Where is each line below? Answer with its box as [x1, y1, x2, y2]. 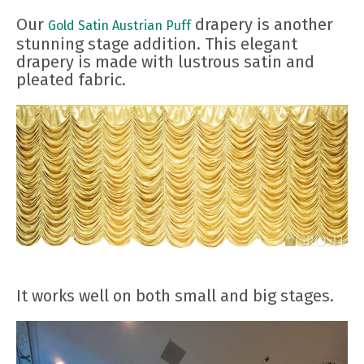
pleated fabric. [16, 70, 126, 90]
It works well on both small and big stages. [16, 285, 334, 305]
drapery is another [191, 15, 333, 35]
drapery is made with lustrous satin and [16, 52, 314, 72]
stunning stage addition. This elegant [16, 34, 297, 54]
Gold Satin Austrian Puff [48, 18, 191, 34]
